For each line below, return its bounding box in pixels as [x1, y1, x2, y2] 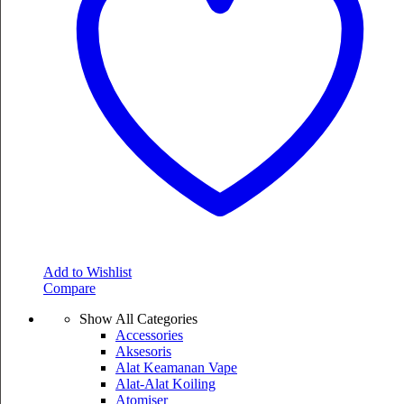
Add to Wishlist [43, 263, 132, 280]
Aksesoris [115, 343, 171, 359]
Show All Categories [79, 310, 197, 326]
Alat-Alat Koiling [115, 375, 216, 391]
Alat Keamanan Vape [115, 359, 237, 375]
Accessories [115, 326, 183, 343]
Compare [43, 280, 96, 296]
